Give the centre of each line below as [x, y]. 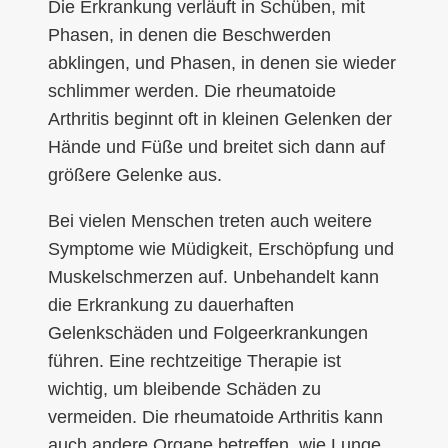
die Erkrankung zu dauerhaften [171, 304]
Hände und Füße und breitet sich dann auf [216, 146]
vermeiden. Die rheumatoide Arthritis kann [215, 416]
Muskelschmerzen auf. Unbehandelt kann [213, 276]
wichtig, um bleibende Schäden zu [184, 388]
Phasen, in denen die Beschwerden [189, 34]
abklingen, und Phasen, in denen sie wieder [222, 62]
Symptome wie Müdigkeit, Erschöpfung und [221, 248]
